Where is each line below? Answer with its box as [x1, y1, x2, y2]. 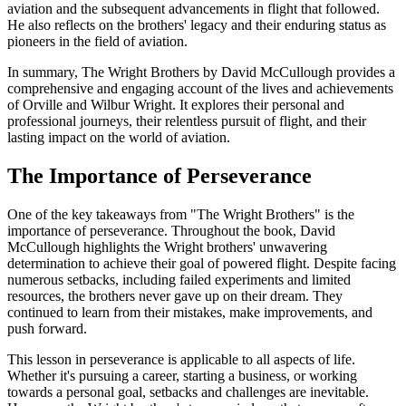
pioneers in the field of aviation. [7, 34, 188, 50]
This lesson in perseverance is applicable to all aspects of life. [7, 352, 355, 368]
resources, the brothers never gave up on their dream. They [7, 288, 343, 304]
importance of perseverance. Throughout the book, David [7, 223, 335, 239]
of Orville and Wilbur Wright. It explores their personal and [7, 97, 344, 113]
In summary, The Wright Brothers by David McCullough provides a [7, 64, 395, 81]
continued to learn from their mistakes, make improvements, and [7, 304, 372, 321]
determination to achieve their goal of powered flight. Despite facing [7, 256, 396, 272]
